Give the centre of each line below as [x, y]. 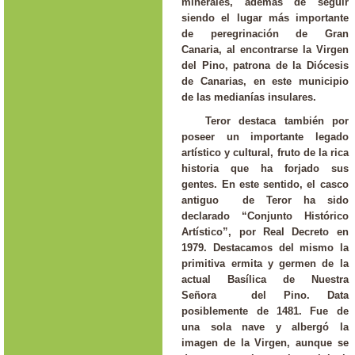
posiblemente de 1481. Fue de [265, 311]
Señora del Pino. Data [265, 296]
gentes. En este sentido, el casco [265, 185]
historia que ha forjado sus [265, 169]
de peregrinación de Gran [265, 33]
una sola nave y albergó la [265, 327]
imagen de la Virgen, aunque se [265, 343]
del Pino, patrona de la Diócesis [265, 65]
